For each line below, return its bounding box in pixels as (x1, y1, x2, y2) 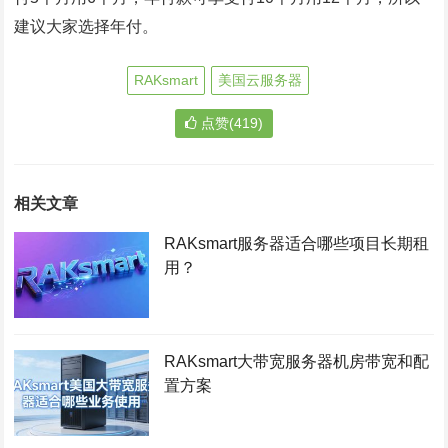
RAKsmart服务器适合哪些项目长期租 (163, 234, 429, 252)
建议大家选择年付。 (14, 17, 159, 35)
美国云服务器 (218, 71, 302, 88)
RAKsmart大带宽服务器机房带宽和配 (163, 352, 429, 370)
